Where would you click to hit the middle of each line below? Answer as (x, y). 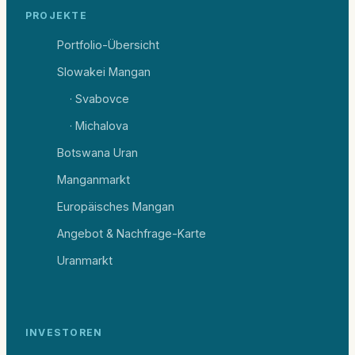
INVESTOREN (64, 333)
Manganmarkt (94, 179)
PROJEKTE (56, 15)
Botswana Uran (97, 152)
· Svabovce (99, 98)
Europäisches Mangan (116, 206)
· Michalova (99, 125)
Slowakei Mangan (104, 71)
